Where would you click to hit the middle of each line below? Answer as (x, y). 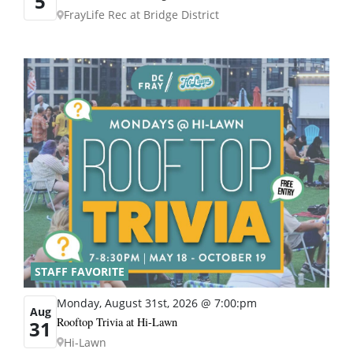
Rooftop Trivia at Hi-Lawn (117, 321)
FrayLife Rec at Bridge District (141, 15)
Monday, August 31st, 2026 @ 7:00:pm (157, 303)
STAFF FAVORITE (80, 271)
